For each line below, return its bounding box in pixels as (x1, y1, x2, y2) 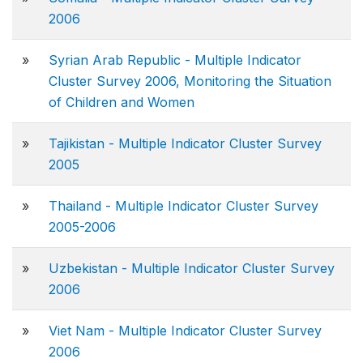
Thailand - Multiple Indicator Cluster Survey (49, 198, 318, 214)
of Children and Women (49, 94, 194, 110)
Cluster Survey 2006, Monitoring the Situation (49, 73, 331, 89)
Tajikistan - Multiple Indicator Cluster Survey (49, 135, 322, 152)
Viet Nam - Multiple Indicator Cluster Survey (49, 322, 322, 339)
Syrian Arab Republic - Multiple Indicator (49, 52, 301, 68)
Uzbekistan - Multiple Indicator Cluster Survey (49, 260, 335, 276)
